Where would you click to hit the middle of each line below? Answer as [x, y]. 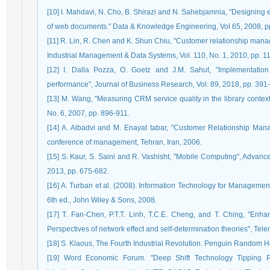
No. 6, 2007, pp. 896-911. [88, 113]
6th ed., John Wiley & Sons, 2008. [102, 200]
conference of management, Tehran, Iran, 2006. [124, 142]
